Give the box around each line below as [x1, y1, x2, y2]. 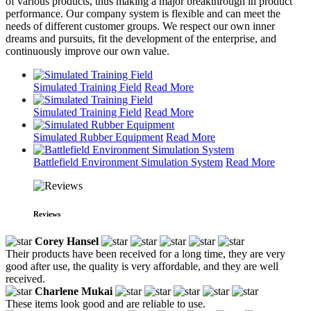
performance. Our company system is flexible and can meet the [6, 7, 280, 19]
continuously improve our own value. [6, 44, 169, 57]
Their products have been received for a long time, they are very [6, 247, 285, 260]
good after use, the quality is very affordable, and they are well [6, 260, 278, 272]
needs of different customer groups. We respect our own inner [6, 19, 275, 32]
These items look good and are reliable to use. [6, 297, 205, 310]
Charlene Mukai [35, 285, 112, 297]
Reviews [33, 209, 60, 218]
